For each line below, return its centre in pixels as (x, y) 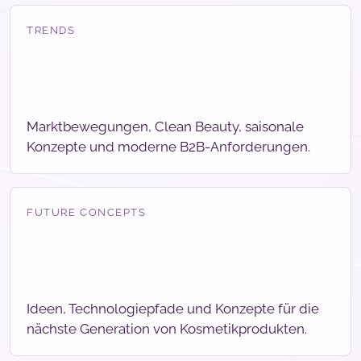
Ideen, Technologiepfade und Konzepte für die (173, 309)
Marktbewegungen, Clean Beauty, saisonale (165, 127)
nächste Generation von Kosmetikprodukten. (167, 329)
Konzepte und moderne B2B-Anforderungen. (168, 147)
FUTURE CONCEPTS (87, 213)
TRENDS (51, 31)
